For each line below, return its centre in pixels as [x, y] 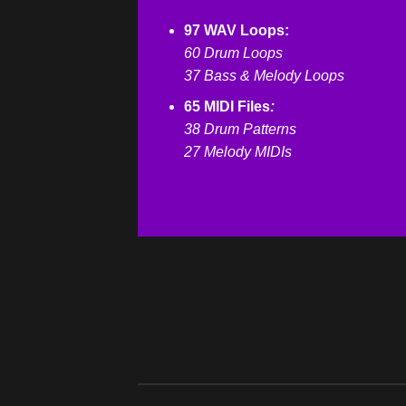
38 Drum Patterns [240, 130]
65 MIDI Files [227, 107]
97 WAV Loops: [236, 30]
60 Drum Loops [233, 53]
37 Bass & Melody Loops [264, 75]
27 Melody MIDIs [237, 152]
